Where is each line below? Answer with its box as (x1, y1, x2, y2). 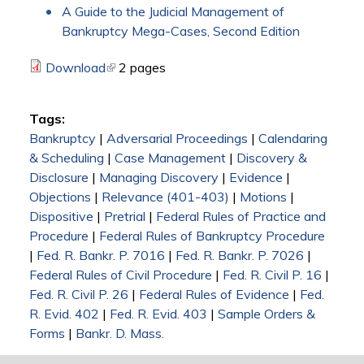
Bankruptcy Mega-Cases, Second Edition (61, 23, 300, 40)
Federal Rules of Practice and (155, 208, 326, 225)
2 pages (118, 59, 166, 76)
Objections (28, 188, 91, 206)
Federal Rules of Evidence (138, 286, 289, 303)
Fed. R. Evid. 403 (109, 305, 207, 323)
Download (45, 59, 106, 76)
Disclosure (28, 169, 89, 186)
